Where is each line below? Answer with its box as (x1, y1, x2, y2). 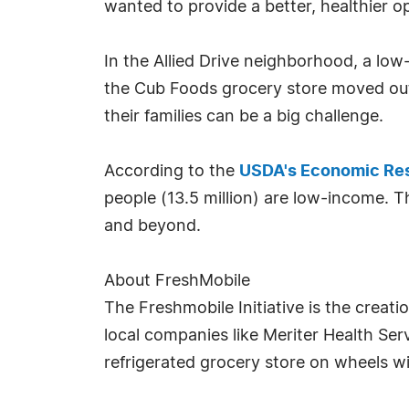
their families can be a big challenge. (104, 109, 383, 125)
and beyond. (104, 218, 201, 235)
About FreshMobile (104, 273, 250, 289)
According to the (104, 163, 239, 180)
